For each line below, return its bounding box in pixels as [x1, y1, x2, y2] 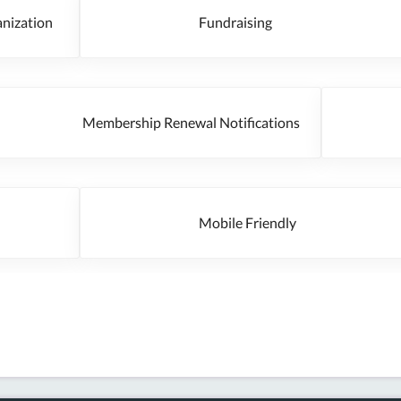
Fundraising [209, 13, 284, 30]
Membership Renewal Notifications [71, 114, 289, 131]
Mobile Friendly [209, 214, 308, 231]
